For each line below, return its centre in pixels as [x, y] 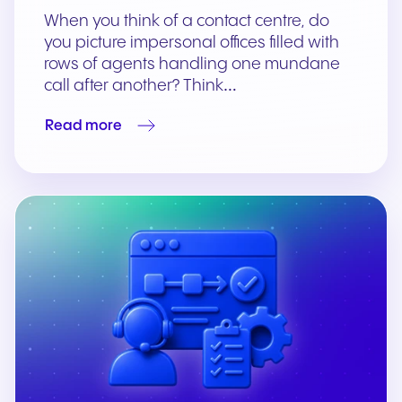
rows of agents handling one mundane [192, 65]
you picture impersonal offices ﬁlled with [192, 43]
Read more [83, 126]
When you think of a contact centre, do [187, 22]
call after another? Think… [140, 86]
